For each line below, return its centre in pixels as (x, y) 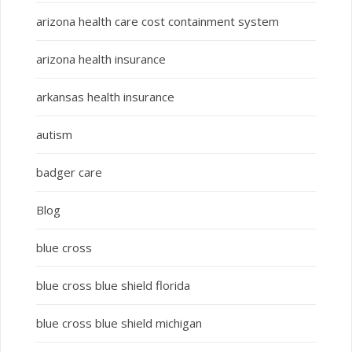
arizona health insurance (101, 59)
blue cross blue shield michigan (119, 323)
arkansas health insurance (105, 97)
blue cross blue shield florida (113, 286)
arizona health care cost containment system (157, 22)
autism (54, 135)
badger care (69, 172)
